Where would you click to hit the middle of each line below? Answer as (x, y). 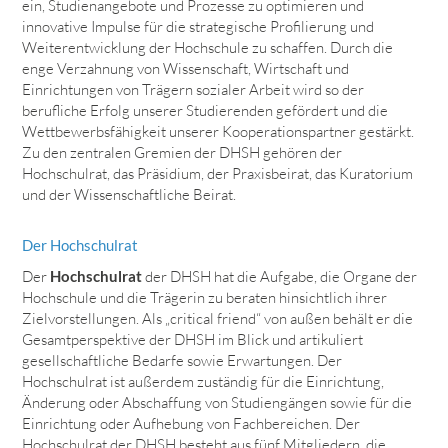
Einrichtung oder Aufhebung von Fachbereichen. (177, 424)
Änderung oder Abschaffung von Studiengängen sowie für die (217, 403)
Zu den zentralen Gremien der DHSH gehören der (182, 153)
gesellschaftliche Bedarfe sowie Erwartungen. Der (182, 361)
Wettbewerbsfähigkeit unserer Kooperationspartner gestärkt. (218, 132)
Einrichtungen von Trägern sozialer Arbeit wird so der (193, 90)
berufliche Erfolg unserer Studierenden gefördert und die (205, 111)
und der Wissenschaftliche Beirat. (129, 195)
